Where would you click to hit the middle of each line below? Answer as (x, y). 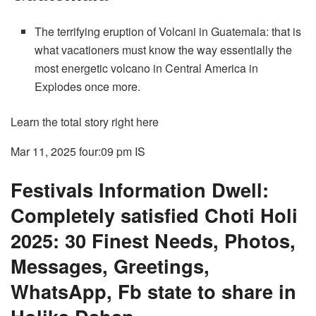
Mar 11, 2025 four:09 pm (71, 152)
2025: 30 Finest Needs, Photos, (153, 240)
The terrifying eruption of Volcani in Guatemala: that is (168, 32)
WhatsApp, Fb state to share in (153, 291)
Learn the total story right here (85, 122)
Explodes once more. (88, 87)
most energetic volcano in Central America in (147, 68)
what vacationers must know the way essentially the (164, 50)
